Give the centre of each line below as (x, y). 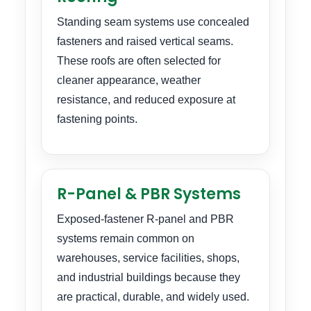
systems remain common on (126, 239)
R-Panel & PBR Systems (149, 194)
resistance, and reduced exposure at (146, 99)
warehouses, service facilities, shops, (148, 258)
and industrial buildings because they (149, 278)
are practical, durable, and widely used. (153, 297)
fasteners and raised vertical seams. (145, 41)
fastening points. (97, 119)
